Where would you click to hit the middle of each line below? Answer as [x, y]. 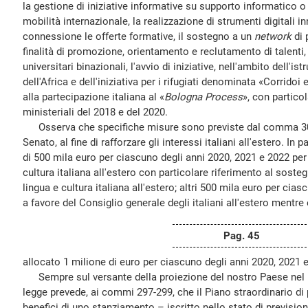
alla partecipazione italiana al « [93, 97]
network [273, 36]
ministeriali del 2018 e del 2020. [95, 112]
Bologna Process [203, 97]
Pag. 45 [241, 236]
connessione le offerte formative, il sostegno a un [139, 36]
